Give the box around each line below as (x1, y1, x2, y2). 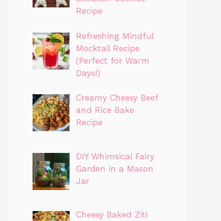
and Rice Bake (75, 105, 134, 115)
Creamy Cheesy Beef (75, 93, 158, 103)
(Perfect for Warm (75, 55, 149, 66)
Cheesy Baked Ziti (75, 210, 147, 220)
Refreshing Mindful (75, 31, 153, 41)
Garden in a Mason (75, 163, 153, 174)
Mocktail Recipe (75, 43, 140, 53)
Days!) (75, 68, 100, 78)
